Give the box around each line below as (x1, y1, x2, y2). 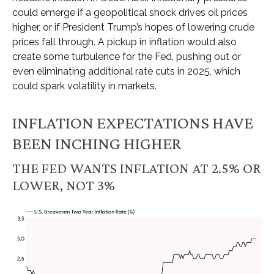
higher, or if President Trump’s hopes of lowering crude (12, 21, 254, 34)
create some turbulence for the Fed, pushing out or (12, 51, 241, 63)
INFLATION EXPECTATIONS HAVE (12, 113, 253, 133)
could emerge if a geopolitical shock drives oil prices (12, 7, 248, 19)
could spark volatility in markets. (12, 80, 157, 92)
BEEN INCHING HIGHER (12, 133, 182, 154)
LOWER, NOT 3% (12, 177, 115, 194)
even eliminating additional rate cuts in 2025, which (12, 65, 240, 78)
